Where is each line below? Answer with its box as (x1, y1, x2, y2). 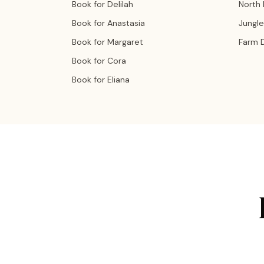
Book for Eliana (72, 74, 130, 85)
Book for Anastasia (72, 18, 145, 28)
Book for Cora (72, 55, 126, 66)
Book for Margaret (72, 37, 143, 47)
